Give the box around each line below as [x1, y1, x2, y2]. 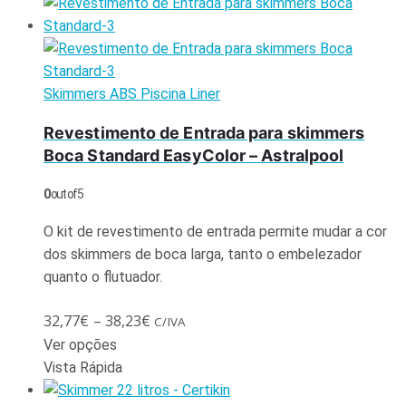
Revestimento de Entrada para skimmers [43, 122, 365, 142]
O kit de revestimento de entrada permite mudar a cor [43, 222, 387, 240]
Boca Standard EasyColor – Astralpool [43, 145, 344, 165]
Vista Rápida [43, 358, 122, 376]
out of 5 [49, 186, 83, 201]
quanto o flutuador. [43, 267, 162, 285]
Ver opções [43, 335, 117, 353]
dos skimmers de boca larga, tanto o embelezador [43, 245, 362, 263]
